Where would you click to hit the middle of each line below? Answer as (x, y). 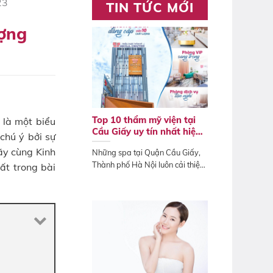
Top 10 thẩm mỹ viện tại (144, 120)
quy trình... (110, 176)
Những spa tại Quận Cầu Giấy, (146, 152)
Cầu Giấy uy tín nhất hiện (147, 131)
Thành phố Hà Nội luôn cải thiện (148, 164)
